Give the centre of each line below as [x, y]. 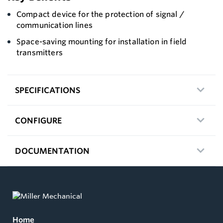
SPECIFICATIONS [48, 90]
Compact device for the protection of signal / [100, 14]
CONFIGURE [38, 120]
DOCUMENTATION [52, 151]
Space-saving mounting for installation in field [102, 41]
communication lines [55, 25]
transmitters [40, 52]
